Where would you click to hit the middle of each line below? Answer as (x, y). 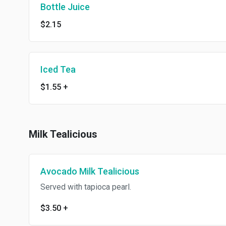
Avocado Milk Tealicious (90, 171)
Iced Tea (58, 69)
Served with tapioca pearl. (86, 187)
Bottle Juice (65, 7)
